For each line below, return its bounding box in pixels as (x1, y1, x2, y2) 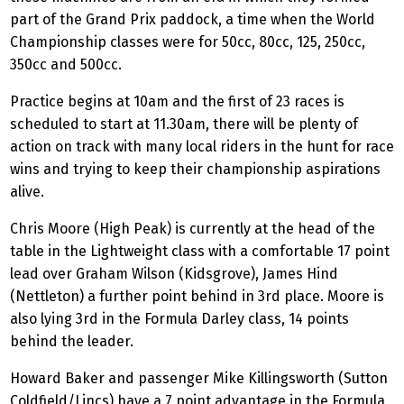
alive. (10, 182, 44, 200)
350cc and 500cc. (10, 55, 122, 73)
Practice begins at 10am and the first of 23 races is (10, 92, 344, 110)
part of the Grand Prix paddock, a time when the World (10, 10, 375, 28)
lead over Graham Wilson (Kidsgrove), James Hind (10, 264, 338, 282)
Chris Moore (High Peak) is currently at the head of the (10, 219, 375, 237)
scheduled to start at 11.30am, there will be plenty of (10, 115, 358, 133)
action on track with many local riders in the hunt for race (10, 137, 394, 155)
